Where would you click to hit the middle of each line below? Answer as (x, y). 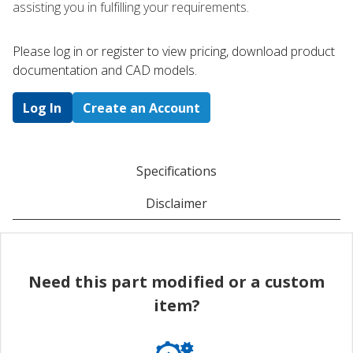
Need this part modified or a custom (176, 281)
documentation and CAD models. (105, 71)
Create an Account (141, 108)
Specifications (176, 171)
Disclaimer (176, 203)
